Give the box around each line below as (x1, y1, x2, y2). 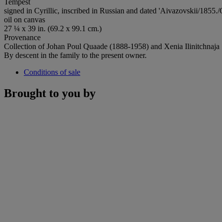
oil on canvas (4, 15, 45, 24)
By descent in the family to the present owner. (4, 51, 147, 59)
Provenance (4, 33, 41, 42)
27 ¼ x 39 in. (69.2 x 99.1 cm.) (4, 24, 102, 33)
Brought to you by (4, 86, 96, 100)
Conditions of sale (24, 67, 80, 76)
